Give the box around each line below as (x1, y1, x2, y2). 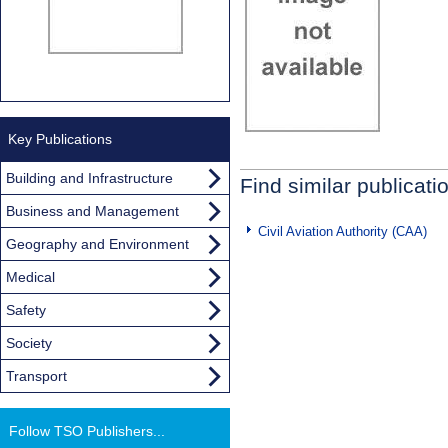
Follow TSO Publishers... (9, 422, 165, 439)
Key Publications (8, 130, 112, 147)
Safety (6, 301, 46, 318)
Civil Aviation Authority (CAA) (258, 223, 427, 239)
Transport (6, 367, 67, 384)
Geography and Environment (6, 235, 189, 252)
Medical (6, 268, 55, 285)
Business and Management (6, 202, 179, 219)
